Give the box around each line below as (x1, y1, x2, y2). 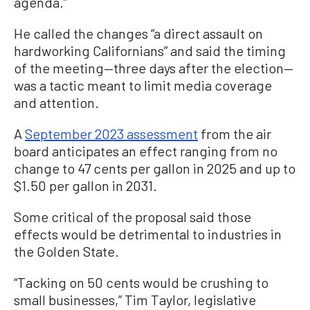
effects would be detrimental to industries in (14, 226, 282, 243)
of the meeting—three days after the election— (14, 60, 293, 77)
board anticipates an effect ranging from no (14, 143, 277, 160)
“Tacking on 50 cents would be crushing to (14, 274, 268, 291)
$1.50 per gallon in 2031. (14, 177, 157, 194)
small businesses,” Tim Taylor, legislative (14, 291, 256, 309)
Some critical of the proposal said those (14, 208, 251, 226)
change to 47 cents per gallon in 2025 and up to (14, 160, 295, 177)
